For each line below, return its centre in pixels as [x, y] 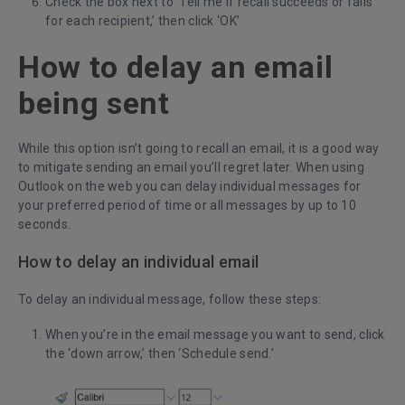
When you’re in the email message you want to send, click [215, 335]
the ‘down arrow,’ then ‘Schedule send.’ [160, 354]
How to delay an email [176, 67]
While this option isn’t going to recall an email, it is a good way [199, 149]
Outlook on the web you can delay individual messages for [190, 187]
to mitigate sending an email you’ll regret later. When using [191, 168]
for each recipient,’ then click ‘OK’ [143, 21]
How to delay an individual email [139, 262]
